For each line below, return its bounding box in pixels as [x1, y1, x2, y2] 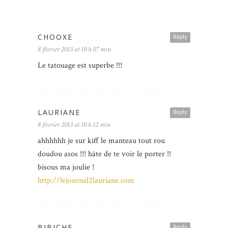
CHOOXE [38, 32, 73, 42]
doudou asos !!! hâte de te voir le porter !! [38, 149, 171, 160]
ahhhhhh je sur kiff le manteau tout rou [38, 135, 165, 147]
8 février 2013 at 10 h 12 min [38, 120, 110, 130]
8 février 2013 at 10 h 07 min [38, 45, 111, 54]
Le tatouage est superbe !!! [38, 60, 122, 71]
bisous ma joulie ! [38, 162, 94, 173]
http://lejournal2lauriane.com [38, 175, 134, 186]
